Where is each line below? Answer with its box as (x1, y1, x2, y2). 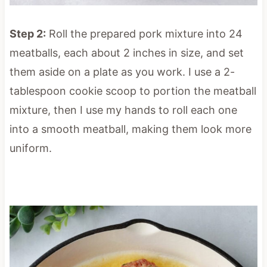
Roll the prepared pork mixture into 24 (45, 27, 243, 40)
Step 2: (9, 27, 46, 40)
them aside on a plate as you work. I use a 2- (9, 66, 235, 78)
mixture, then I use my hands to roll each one (9, 104, 237, 116)
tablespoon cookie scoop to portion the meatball (9, 85, 256, 97)
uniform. (9, 142, 52, 154)
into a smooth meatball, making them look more (9, 123, 252, 135)
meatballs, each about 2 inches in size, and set (9, 46, 244, 59)
